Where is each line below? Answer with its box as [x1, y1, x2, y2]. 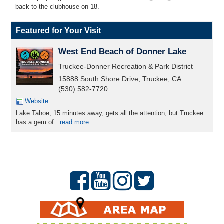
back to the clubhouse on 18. [15, 3, 99, 10]
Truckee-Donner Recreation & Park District [58, 62, 193, 70]
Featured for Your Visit [16, 26, 101, 35]
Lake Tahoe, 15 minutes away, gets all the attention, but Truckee [16, 109, 203, 117]
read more [60, 118, 89, 126]
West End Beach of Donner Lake [58, 47, 186, 56]
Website [25, 97, 48, 105]
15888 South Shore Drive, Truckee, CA [58, 75, 181, 83]
